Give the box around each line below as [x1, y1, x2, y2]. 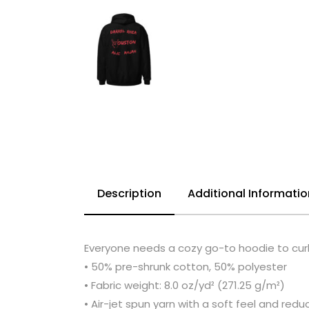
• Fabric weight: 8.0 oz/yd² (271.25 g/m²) [84, 278, 285, 293]
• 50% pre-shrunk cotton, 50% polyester [84, 259, 287, 275]
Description [97, 186, 161, 202]
